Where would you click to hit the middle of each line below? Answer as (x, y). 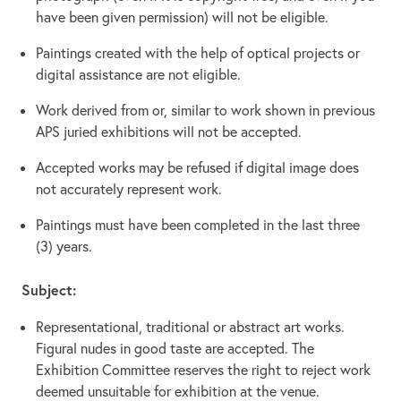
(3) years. (64, 247)
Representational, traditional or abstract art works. (190, 327)
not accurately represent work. (129, 189)
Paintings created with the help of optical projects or (198, 53)
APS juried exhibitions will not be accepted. (169, 132)
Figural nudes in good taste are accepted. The (175, 349)
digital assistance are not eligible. (138, 75)
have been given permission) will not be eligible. (182, 17)
